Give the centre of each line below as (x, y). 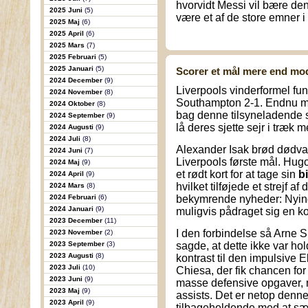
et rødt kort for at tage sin (237, 174)
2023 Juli (66, 267)
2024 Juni (67, 150)
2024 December (77, 80)
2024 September (78, 115)
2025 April (67, 33)
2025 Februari (74, 57)
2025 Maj (65, 22)
